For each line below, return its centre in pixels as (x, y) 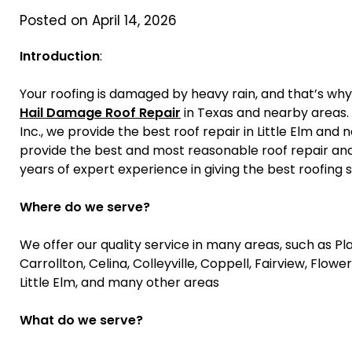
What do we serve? (81, 320)
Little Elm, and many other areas (119, 282)
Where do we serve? (85, 207)
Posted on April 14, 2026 (98, 20)
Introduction (60, 56)
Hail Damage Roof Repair (100, 112)
